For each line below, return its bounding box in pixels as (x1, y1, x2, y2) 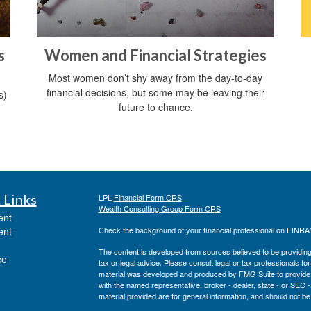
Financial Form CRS (113, 192, 182, 203)
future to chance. (118, 100, 193, 115)
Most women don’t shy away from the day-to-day (49, 71, 262, 85)
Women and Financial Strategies (44, 46, 267, 65)
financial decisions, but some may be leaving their (47, 85, 264, 100)
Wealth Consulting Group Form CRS (98, 203, 221, 215)
